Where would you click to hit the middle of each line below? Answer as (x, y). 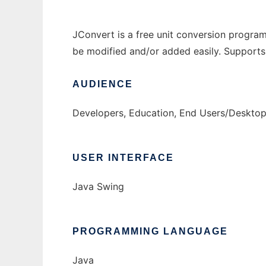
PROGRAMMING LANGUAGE (150, 232)
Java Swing (98, 187)
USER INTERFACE (123, 158)
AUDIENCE (103, 84)
